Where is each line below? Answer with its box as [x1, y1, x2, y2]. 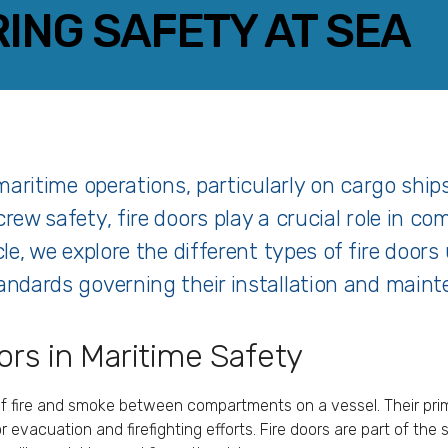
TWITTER [171, 117, 225, 131]
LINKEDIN [285, 117, 342, 131]
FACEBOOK [45, 117, 111, 131]
